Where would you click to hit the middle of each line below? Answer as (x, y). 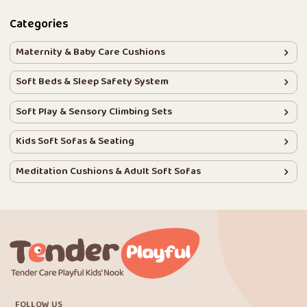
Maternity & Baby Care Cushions (90, 52)
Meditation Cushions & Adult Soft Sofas (108, 171)
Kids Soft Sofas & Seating (75, 142)
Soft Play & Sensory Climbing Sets (94, 112)
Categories (39, 25)
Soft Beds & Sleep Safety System (92, 82)
